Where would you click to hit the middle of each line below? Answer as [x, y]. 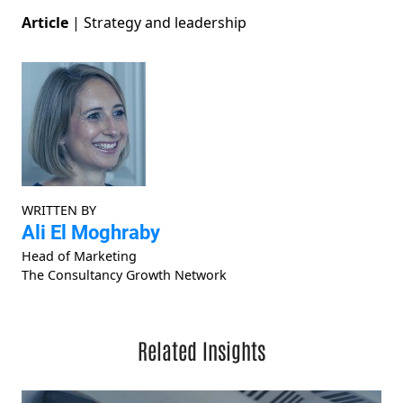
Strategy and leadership [165, 23]
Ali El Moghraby [91, 233]
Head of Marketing [79, 256]
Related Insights [201, 349]
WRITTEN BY [59, 210]
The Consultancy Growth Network [124, 275]
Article [47, 23]
